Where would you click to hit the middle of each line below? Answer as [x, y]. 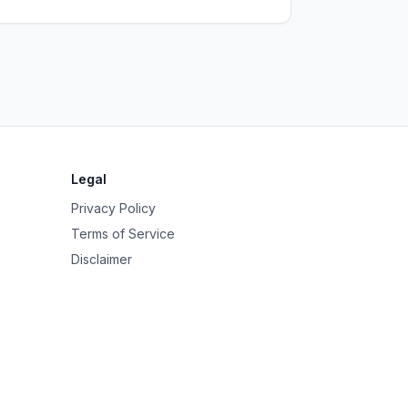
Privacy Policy [113, 208]
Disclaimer [102, 259]
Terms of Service [123, 234]
